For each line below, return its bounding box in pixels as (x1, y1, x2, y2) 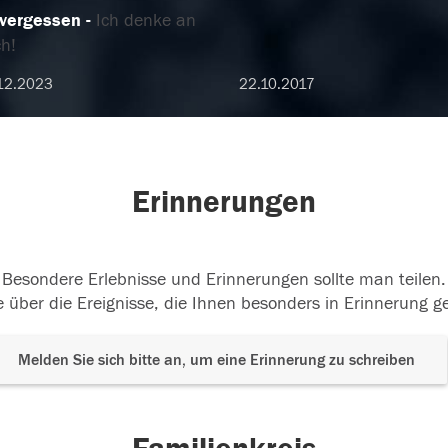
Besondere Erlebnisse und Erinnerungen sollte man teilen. (2, 269, 446, 290)
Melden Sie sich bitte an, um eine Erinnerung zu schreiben (18, 351, 415, 369)
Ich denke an (95, 10, 196, 31)
